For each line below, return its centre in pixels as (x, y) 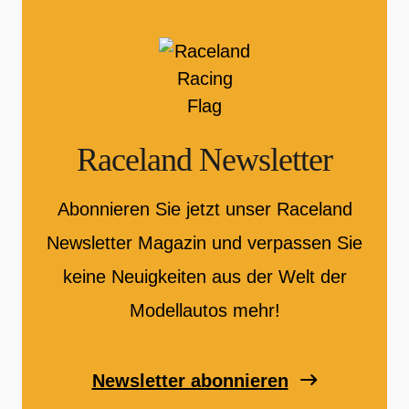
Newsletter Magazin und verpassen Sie (204, 242)
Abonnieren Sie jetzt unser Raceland (204, 209)
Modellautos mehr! (204, 310)
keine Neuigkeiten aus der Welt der (204, 276)
